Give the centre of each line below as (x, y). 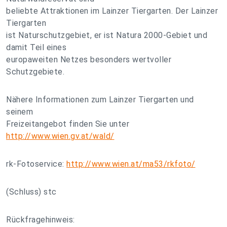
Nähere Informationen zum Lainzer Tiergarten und (100, 100)
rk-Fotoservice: (36, 164)
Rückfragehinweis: (41, 220)
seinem (20, 112)
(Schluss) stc (31, 192)
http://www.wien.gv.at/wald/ (60, 136)
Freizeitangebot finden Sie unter (68, 124)
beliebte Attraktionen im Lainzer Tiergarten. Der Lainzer (112, 11)
